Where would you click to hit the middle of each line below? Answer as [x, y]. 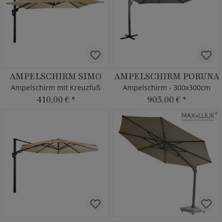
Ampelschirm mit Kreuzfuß [55, 87]
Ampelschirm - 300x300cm [166, 87]
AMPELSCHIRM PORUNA [166, 76]
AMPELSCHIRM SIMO [55, 76]
